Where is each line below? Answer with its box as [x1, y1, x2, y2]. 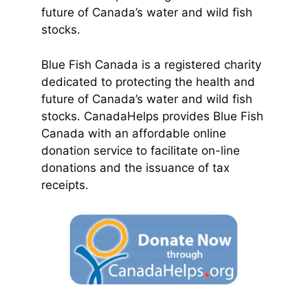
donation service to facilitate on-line [41, 143, 240, 157]
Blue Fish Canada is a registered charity [41, 57, 261, 71]
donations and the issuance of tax [41, 160, 230, 175]
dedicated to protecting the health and [41, 74, 255, 89]
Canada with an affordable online [41, 126, 226, 140]
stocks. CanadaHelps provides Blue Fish [41, 109, 263, 123]
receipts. [41, 177, 89, 192]
